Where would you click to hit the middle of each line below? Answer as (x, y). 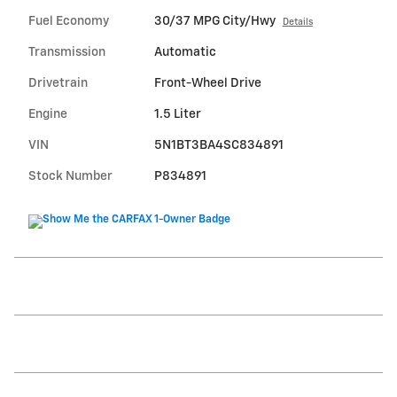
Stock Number (70, 177)
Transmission (67, 53)
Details (297, 23)
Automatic (185, 53)
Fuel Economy (69, 22)
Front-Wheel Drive (207, 84)
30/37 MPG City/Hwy (214, 22)
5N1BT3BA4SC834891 (218, 146)
